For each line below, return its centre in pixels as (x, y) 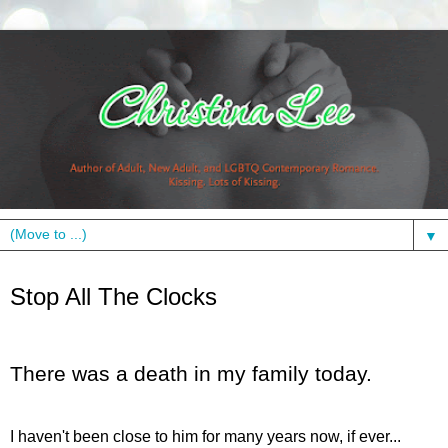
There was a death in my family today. (191, 373)
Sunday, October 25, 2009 (112, 277)
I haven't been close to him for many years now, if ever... (205, 436)
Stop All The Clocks (113, 297)
